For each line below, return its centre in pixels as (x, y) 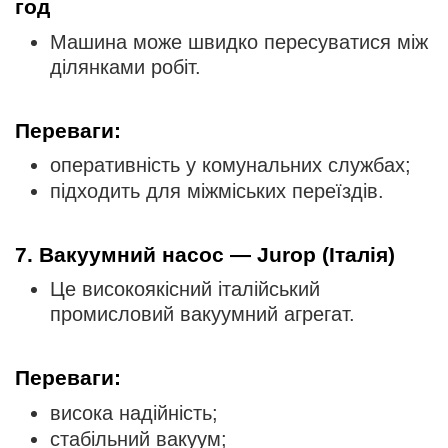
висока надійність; (134, 412)
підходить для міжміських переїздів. (217, 190)
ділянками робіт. (125, 66)
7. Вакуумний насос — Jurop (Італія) (205, 254)
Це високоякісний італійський (185, 289)
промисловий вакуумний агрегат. (202, 314)
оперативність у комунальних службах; (230, 164)
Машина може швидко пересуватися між (239, 41)
